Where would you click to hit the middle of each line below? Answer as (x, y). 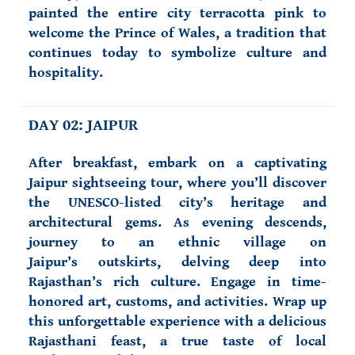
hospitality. (66, 73)
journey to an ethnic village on (177, 242)
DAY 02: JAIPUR (85, 126)
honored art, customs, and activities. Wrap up (177, 302)
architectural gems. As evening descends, (177, 222)
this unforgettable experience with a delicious (177, 321)
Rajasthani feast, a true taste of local (177, 341)
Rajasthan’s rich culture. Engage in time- (177, 282)
